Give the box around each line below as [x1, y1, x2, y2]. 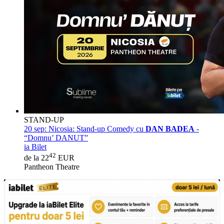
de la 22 [24, 153, 49, 162]
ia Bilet [24, 142, 46, 151]
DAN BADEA [145, 124, 194, 133]
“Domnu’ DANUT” [24, 133, 88, 142]
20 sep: [24, 124, 46, 133]
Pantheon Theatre [24, 162, 79, 171]
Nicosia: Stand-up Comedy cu [46, 124, 145, 133]
